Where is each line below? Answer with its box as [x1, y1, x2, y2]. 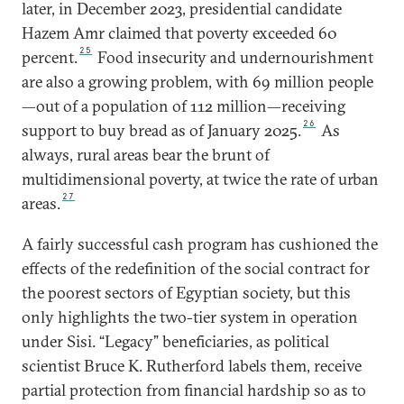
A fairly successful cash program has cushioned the [22, 234, 378, 254]
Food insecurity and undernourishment [94, 47, 374, 68]
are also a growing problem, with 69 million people [22, 71, 373, 92]
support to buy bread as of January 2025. [22, 120, 301, 141]
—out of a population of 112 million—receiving [22, 96, 345, 116]
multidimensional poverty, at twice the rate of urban [22, 169, 379, 189]
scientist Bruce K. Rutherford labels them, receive [22, 355, 362, 376]
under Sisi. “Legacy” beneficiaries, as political [22, 331, 329, 352]
